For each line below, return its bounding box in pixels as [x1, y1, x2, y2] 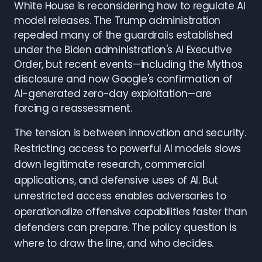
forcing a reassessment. [14, 101, 132, 115]
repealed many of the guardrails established [14, 28, 233, 42]
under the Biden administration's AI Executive [14, 43, 232, 57]
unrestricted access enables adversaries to [14, 189, 226, 203]
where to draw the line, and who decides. [14, 236, 214, 250]
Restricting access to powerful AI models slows [14, 142, 241, 156]
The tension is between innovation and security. [14, 126, 246, 140]
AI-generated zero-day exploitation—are [14, 87, 212, 101]
